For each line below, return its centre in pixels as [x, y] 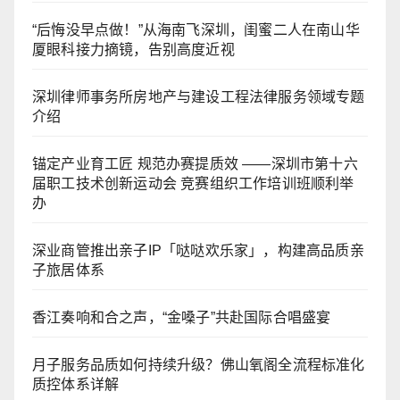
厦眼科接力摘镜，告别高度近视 [133, 50]
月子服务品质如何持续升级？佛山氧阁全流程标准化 [199, 365]
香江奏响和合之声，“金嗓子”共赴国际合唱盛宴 [182, 318]
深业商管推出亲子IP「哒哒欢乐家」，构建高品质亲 [198, 251]
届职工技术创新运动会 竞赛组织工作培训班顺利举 [193, 184]
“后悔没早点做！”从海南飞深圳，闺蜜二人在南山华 [196, 30]
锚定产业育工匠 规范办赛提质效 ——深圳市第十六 [195, 164]
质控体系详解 [76, 385]
